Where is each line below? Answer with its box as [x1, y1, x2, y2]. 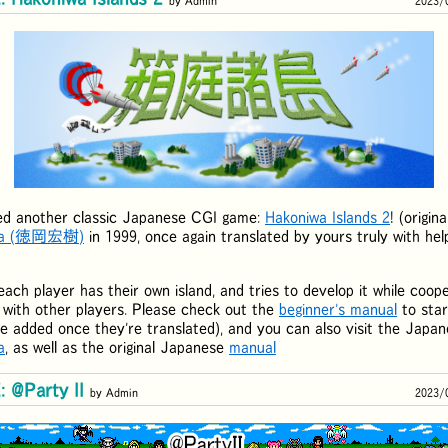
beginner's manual [279, 301, 397, 318]
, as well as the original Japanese [5, 339, 229, 356]
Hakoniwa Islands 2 [265, 209, 390, 226]
